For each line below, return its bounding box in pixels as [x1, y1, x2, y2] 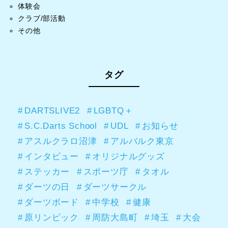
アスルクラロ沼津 [24, 135, 97, 146]
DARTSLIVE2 [24, 105, 80, 116]
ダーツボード [24, 196, 79, 207]
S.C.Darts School [24, 120, 98, 131]
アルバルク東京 [110, 135, 174, 146]
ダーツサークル [83, 181, 147, 192]
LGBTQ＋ [93, 105, 133, 116]
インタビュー [24, 151, 79, 161]
